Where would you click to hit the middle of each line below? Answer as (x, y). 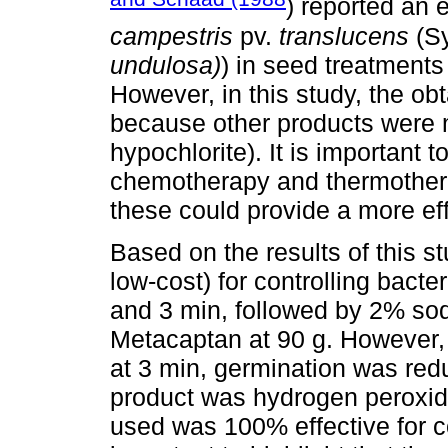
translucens (344, 35)
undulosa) (165, 64)
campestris (171, 35)
